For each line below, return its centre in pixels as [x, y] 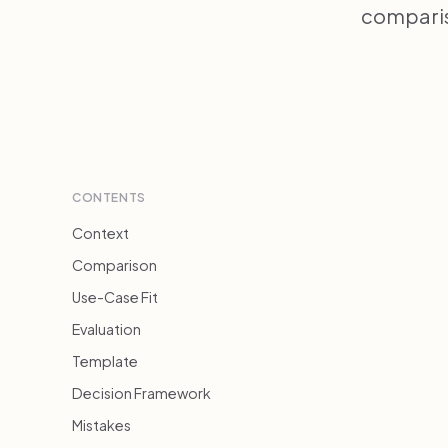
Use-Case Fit [115, 297]
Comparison [114, 265]
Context [100, 233]
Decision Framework [141, 393]
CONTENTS [109, 197]
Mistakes [101, 425]
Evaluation [106, 329]
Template [105, 361]
